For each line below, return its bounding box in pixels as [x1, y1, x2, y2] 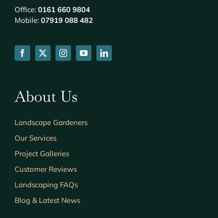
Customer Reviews [14, 164, 77, 174]
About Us [14, 87, 77, 107]
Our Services [14, 133, 56, 143]
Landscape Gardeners [14, 118, 88, 127]
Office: [14, 5, 36, 15]
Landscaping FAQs [14, 180, 78, 190]
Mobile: [14, 16, 39, 25]
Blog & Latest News [14, 196, 80, 205]
